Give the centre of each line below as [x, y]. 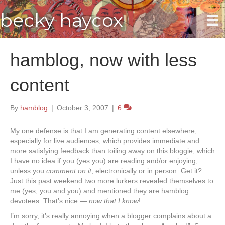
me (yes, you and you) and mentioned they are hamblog [99, 191]
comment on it [69, 171]
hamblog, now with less [103, 60]
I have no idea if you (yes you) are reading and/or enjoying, [104, 161]
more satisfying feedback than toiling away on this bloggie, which [113, 151]
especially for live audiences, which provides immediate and [105, 141]
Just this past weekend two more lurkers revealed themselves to [112, 181]
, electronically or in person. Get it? [147, 171]
